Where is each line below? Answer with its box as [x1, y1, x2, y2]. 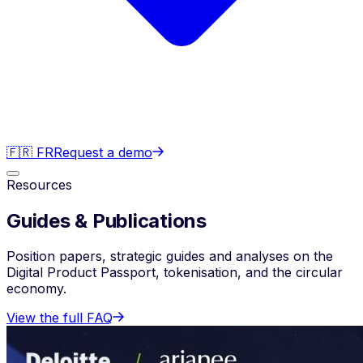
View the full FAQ [6, 310, 113, 327]
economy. [6, 280, 66, 297]
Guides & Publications [6, 208, 207, 233]
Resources [6, 176, 72, 193]
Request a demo [53, 143, 152, 160]
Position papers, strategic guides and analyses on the [6, 248, 333, 265]
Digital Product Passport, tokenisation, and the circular [6, 264, 343, 281]
